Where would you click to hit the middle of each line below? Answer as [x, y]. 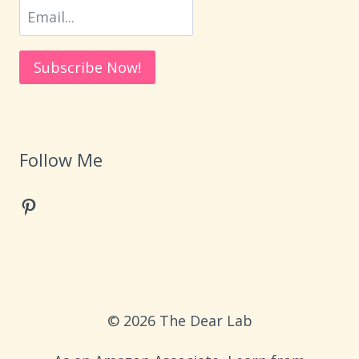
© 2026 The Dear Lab [179, 321]
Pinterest [59, 205]
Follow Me [61, 160]
